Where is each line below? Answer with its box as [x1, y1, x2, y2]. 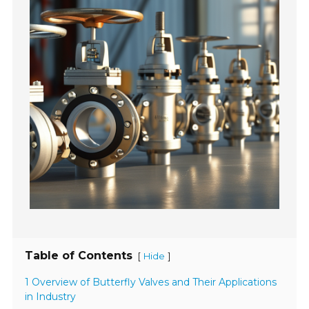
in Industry [25, 290, 77, 303]
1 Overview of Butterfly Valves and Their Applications [25, 276, 277, 289]
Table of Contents [25, 249, 133, 263]
